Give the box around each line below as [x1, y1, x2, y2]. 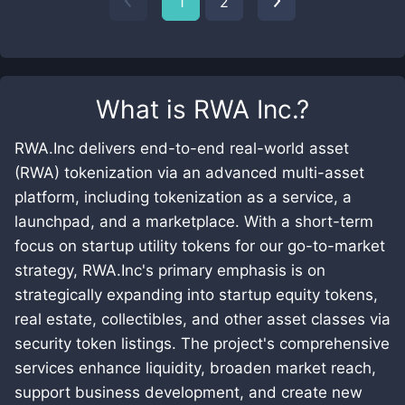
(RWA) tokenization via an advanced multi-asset [14, 164, 364, 182]
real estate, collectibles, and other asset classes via [14, 310, 391, 328]
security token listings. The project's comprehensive [14, 334, 390, 353]
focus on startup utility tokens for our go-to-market [14, 237, 385, 255]
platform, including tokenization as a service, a [14, 188, 352, 206]
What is [96, 94, 193, 125]
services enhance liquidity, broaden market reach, [14, 359, 376, 377]
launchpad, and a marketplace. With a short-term [14, 212, 373, 231]
